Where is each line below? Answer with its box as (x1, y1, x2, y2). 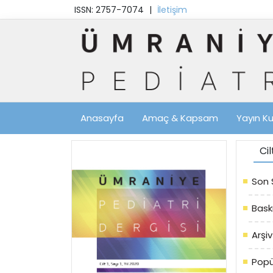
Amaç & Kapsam (142, 112, 218, 125)
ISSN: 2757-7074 (74, 4, 144, 16)
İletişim (157, 4, 187, 16)
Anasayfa (80, 112, 124, 125)
